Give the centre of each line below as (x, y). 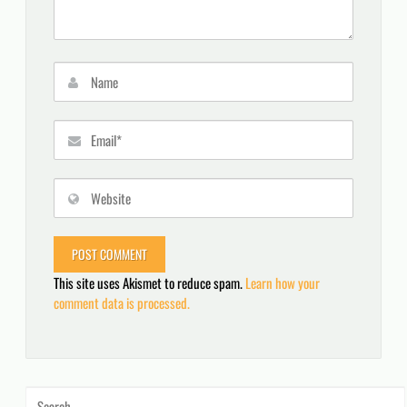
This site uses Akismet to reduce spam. (150, 282)
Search (42, 395)
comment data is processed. (122, 302)
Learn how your (283, 282)
